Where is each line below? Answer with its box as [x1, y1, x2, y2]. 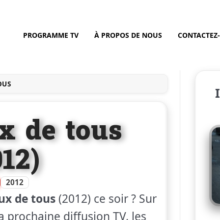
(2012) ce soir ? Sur [55, 191, 157, 207]
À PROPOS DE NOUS [94, 30, 162, 40]
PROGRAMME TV [23, 30, 79, 40]
